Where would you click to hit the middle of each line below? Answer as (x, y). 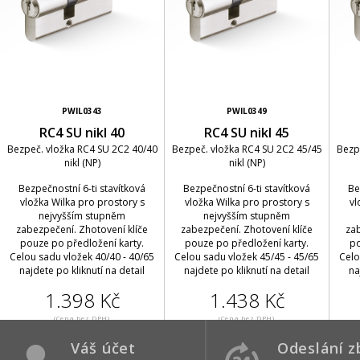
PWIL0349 (247, 111)
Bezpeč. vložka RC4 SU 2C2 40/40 (82, 149)
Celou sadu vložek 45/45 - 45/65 (247, 257)
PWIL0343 (82, 111)
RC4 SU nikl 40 (82, 133)
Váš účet (103, 348)
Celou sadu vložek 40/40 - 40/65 (82, 257)
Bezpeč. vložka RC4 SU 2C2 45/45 (247, 149)
